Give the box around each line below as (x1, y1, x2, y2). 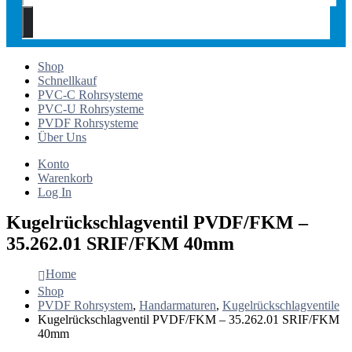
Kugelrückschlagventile (222, 299, 339, 312)
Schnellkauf (38, 74, 97, 87)
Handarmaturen (139, 299, 216, 312)
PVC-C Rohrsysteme (38, 88, 143, 101)
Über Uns (38, 130, 86, 144)
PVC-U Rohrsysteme (38, 102, 144, 115)
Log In (38, 185, 71, 199)
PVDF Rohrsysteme (38, 116, 138, 130)
